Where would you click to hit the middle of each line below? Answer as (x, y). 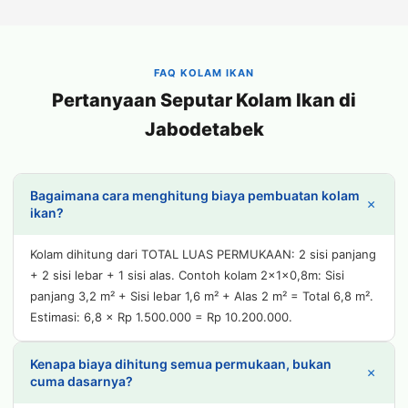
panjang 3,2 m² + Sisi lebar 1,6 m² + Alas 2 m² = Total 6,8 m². (202, 296)
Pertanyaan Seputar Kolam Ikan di (204, 101)
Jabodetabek (204, 130)
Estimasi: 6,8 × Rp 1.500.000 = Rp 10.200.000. (161, 317)
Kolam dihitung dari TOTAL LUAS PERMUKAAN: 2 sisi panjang (203, 255)
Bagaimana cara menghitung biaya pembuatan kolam (195, 196)
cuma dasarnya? (82, 382)
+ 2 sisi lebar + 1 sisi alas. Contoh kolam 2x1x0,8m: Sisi (187, 275)
